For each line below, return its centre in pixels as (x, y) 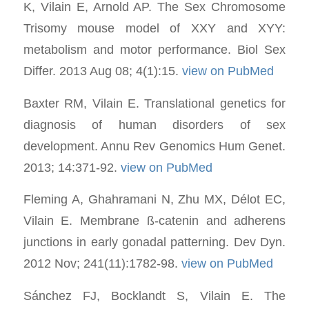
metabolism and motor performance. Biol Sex (154, 50)
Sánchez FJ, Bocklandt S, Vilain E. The (154, 296)
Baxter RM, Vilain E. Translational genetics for (154, 103)
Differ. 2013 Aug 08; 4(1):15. (102, 71)
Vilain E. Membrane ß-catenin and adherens (154, 221)
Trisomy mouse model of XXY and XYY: (154, 28)
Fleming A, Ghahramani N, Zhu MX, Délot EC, (154, 199)
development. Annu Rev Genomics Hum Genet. (154, 146)
